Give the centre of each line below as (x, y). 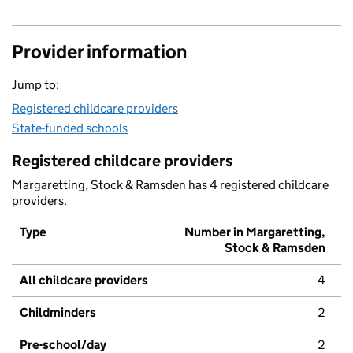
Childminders (58, 313)
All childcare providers (84, 281)
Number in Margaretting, (255, 232)
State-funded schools (70, 128)
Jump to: (35, 85)
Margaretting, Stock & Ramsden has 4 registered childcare (170, 185)
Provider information (99, 52)
